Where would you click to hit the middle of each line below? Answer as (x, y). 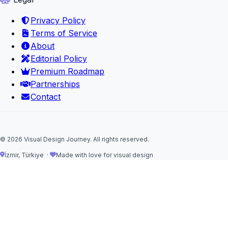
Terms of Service (64, 33)
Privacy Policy (58, 20)
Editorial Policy (59, 58)
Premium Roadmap (67, 71)
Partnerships (55, 84)
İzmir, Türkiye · (27, 155)
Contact (46, 96)
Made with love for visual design (105, 155)
